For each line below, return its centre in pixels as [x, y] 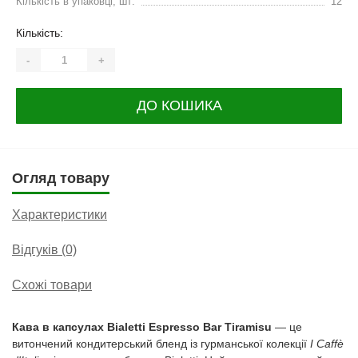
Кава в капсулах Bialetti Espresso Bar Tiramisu [142, 327]
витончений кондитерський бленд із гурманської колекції [161, 344]
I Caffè [327, 344]
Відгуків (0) [44, 250]
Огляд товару [61, 178]
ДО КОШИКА [179, 105]
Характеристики [60, 215]
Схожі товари [52, 285]
